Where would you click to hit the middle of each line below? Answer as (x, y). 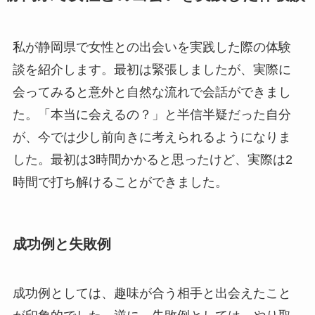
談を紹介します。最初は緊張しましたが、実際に (152, 70)
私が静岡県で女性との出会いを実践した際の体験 (152, 47)
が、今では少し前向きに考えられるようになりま (152, 137)
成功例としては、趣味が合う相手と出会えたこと (152, 293)
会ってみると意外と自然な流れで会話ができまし (152, 92)
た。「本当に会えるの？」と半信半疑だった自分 (152, 115)
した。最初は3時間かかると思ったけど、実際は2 (152, 160)
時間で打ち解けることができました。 (120, 182)
